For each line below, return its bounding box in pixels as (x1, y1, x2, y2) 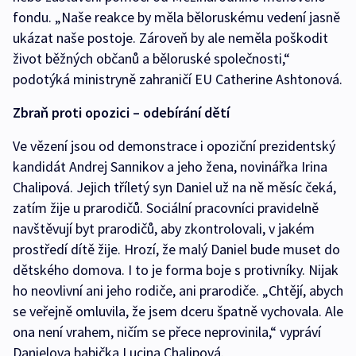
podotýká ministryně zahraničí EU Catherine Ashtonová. (13, 70, 342, 89)
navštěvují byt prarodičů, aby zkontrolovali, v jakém (13, 219, 315, 238)
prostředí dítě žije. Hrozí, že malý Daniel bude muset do (13, 240, 340, 259)
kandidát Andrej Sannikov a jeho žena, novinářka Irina (13, 157, 327, 176)
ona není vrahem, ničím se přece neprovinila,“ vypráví (13, 323, 321, 342)
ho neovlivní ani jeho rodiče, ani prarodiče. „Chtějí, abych (13, 281, 343, 300)
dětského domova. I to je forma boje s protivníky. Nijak (13, 261, 339, 280)
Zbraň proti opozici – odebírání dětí (13, 103, 230, 122)
